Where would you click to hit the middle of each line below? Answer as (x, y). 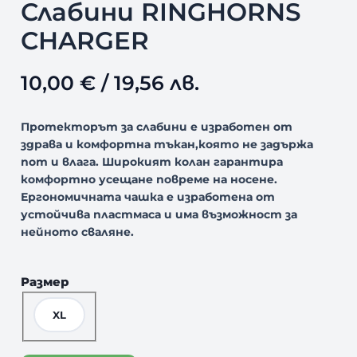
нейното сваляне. (77, 231)
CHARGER (84, 40)
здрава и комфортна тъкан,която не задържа (167, 144)
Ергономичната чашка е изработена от (147, 196)
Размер (44, 281)
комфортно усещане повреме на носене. (149, 179)
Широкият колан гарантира (192, 161)
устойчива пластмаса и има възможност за (159, 214)
